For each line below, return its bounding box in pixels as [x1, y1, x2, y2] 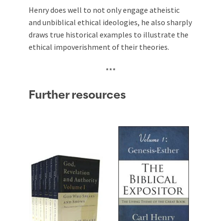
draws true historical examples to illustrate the [29, 29, 188, 39]
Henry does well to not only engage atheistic [29, 4, 180, 15]
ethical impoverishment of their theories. [29, 41, 169, 52]
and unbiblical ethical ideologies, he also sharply [29, 17, 192, 27]
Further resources [29, 89, 126, 101]
